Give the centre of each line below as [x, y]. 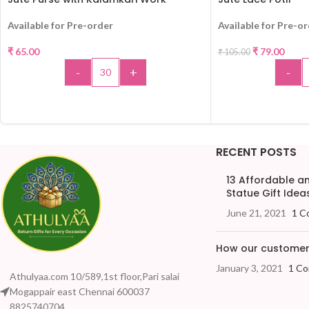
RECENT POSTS [256, 152]
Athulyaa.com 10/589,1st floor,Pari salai [94, 276]
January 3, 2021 [249, 268]
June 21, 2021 [256, 213]
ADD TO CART [106, 101]
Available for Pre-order [60, 25]
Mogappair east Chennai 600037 [80, 291]
